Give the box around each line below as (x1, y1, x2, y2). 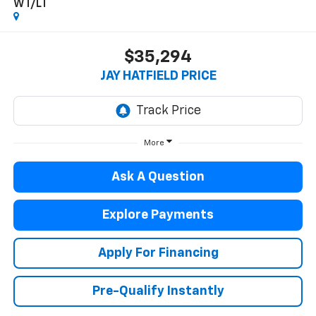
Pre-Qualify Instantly (92, 285, 224, 298)
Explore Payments (102, 209, 214, 222)
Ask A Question (111, 171, 205, 184)
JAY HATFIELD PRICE (99, 70, 217, 83)
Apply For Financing (97, 247, 219, 260)
